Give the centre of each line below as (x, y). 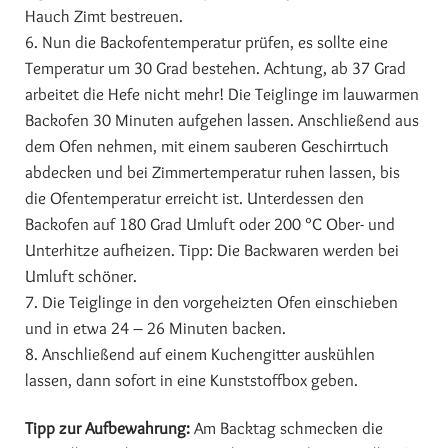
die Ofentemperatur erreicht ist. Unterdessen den (194, 198)
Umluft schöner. (81, 276)
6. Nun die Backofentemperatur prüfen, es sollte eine (206, 42)
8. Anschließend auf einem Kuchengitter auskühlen (200, 354)
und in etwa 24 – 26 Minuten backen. (155, 328)
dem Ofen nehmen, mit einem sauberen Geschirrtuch (207, 146)
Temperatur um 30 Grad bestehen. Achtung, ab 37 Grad (215, 68)
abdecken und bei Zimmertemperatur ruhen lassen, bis (212, 172)
